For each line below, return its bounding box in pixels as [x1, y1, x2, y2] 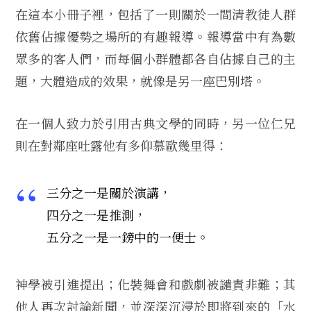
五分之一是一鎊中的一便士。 [47, 228, 209, 246]
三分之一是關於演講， [47, 183, 171, 202]
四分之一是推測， [47, 205, 146, 224]
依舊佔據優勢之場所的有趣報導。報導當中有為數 [15, 26, 296, 45]
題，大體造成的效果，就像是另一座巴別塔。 [15, 71, 265, 90]
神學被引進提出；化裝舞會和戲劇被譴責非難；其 [15, 275, 296, 294]
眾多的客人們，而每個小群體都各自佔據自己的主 [15, 49, 296, 67]
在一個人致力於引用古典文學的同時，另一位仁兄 [15, 114, 296, 133]
